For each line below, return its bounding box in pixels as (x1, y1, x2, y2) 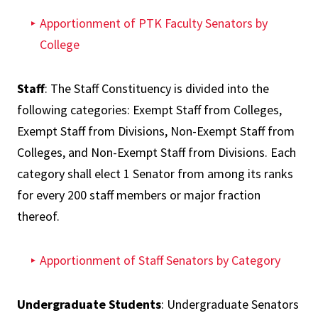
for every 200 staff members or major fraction (17, 187, 261, 203)
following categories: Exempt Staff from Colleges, (17, 102, 282, 118)
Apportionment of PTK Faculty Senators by (40, 15, 268, 31)
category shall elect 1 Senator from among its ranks (17, 165, 293, 182)
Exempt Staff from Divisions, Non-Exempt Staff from (17, 123, 295, 139)
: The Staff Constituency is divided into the (45, 80, 269, 97)
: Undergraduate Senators (161, 296, 299, 312)
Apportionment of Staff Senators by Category (40, 252, 280, 268)
